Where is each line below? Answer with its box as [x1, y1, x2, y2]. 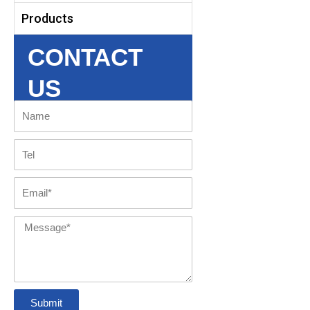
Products [21, 11, 73, 26]
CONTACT [28, 44, 143, 71]
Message [13, 219, 64, 233]
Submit [30, 297, 62, 309]
